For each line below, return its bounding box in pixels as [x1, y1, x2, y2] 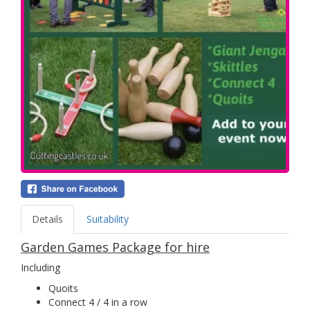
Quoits [48, 282, 78, 295]
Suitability [86, 212, 129, 226]
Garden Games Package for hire [21, 239, 210, 256]
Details [32, 212, 63, 226]
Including [21, 261, 60, 275]
